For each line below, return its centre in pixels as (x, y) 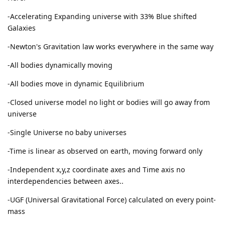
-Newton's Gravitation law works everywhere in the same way (110, 46)
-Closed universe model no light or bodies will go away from (109, 102)
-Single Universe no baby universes (67, 132)
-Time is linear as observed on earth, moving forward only (105, 151)
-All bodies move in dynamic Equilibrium (76, 83)
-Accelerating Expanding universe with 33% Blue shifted (102, 16)
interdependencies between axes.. (66, 181)
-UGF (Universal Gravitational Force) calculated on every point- (112, 199)
